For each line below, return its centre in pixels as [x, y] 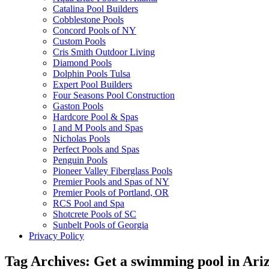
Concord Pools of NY [95, 30]
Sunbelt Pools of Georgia [101, 225]
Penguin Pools [80, 160]
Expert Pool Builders [92, 84]
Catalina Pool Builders [95, 8]
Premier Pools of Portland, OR [111, 192]
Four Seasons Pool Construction [114, 95]
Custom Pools [79, 41]
